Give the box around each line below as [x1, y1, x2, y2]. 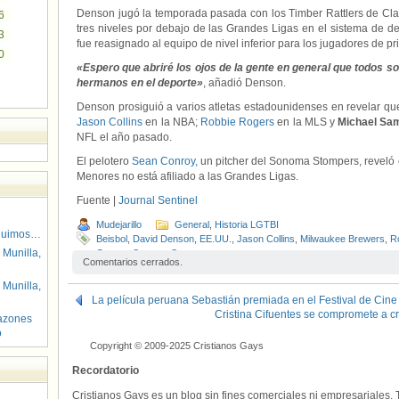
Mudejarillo [96, 219, 142, 230]
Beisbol [96, 233, 127, 244]
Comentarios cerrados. [83, 256, 183, 267]
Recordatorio [72, 364, 139, 377]
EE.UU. [199, 233, 232, 244]
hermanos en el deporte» [77, 77, 203, 89]
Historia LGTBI [215, 219, 279, 230]
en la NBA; [142, 116, 201, 128]
